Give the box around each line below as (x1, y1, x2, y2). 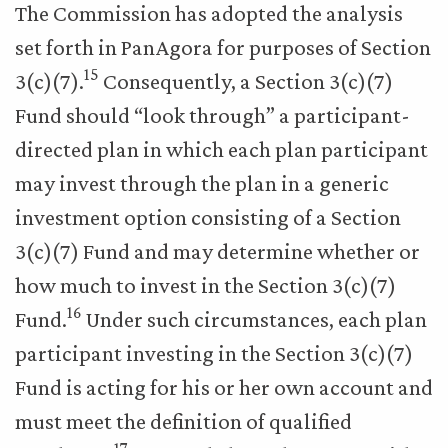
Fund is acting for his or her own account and (15, 374, 433, 400)
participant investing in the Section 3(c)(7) (15, 340, 413, 366)
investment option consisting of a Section (15, 204, 401, 230)
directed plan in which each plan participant (15, 136, 428, 162)
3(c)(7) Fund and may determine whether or (15, 238, 420, 264)
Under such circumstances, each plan (81, 306, 427, 332)
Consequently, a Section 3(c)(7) (99, 68, 393, 94)
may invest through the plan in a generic (15, 170, 389, 196)
